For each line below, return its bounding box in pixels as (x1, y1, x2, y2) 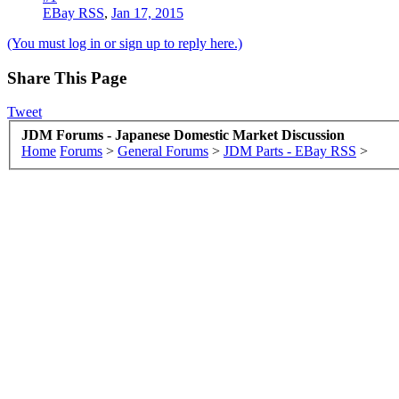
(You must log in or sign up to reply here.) (7, 35, 242, 51)
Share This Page (7, 68, 126, 87)
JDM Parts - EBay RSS (224, 142, 356, 159)
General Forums (118, 142, 208, 159)
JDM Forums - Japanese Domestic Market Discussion (21, 126, 345, 142)
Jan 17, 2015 (111, 4, 183, 20)
